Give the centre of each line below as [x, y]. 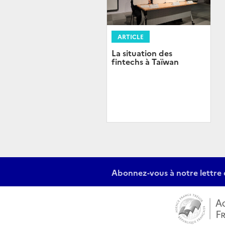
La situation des [142, 53]
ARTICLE [131, 37]
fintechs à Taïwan [145, 62]
